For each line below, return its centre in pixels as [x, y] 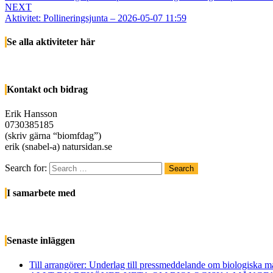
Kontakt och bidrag [47, 90]
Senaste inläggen [41, 241]
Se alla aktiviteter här [51, 41]
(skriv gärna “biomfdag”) [53, 135]
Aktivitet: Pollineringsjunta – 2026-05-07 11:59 [96, 18]
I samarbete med [41, 193]
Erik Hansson [31, 113]
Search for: [26, 168]
